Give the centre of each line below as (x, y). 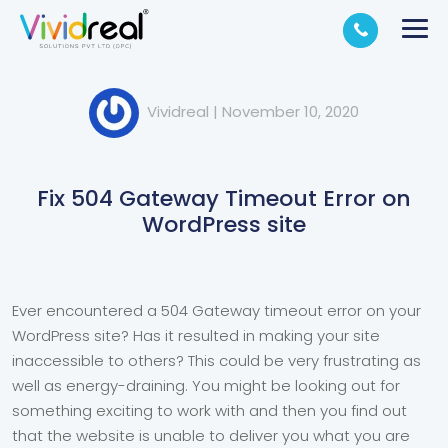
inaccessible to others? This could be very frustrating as (216, 360)
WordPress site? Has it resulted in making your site (196, 335)
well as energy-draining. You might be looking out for (206, 385)
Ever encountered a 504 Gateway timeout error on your (216, 310)
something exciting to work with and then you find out (209, 410)
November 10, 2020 (290, 112)
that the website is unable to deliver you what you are (211, 435)
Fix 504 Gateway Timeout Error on (224, 198)
